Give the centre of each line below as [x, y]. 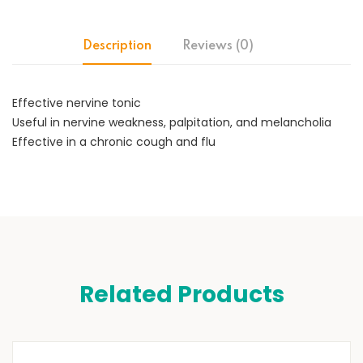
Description [117, 46]
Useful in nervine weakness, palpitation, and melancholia [172, 122]
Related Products [181, 294]
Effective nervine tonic [77, 102]
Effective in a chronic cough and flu [114, 141]
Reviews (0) [218, 46]
